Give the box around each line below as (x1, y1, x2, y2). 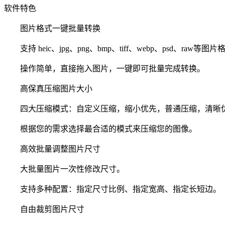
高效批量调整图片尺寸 (4, 144, 100, 153)
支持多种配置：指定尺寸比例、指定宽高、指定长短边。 (4, 184, 221, 193)
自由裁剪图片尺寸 (4, 204, 84, 213)
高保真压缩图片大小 (4, 84, 92, 93)
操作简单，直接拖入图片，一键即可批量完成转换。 (4, 64, 205, 73)
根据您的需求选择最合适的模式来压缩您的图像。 (4, 124, 197, 133)
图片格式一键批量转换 (4, 24, 100, 33)
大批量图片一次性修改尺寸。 (4, 164, 125, 173)
